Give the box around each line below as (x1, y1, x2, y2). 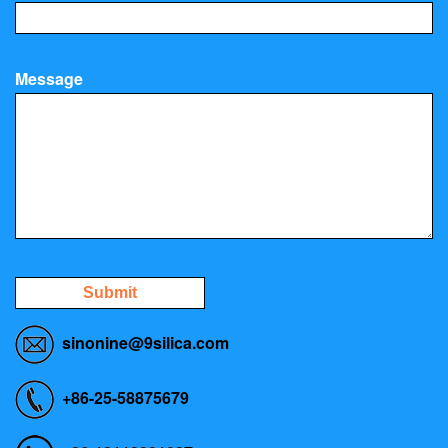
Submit (83, 283, 137, 301)
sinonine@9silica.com (62, 330, 229, 354)
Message (15, 66, 83, 90)
